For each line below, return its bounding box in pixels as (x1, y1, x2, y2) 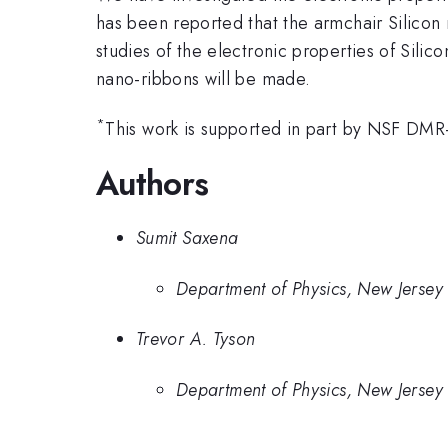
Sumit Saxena (136, 225, 239, 252)
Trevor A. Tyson (136, 326, 256, 353)
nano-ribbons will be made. (96, 65, 311, 92)
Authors (96, 159, 209, 207)
